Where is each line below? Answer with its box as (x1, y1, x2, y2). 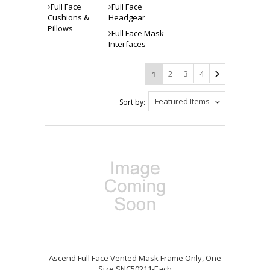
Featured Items (155, 96, 210, 107)
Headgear (108, 12, 145, 23)
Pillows (48, 23, 73, 34)
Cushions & (48, 12, 89, 23)
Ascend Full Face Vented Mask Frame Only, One (49, 253, 221, 263)
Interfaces (108, 39, 146, 49)
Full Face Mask (111, 28, 164, 39)
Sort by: (119, 97, 145, 107)
